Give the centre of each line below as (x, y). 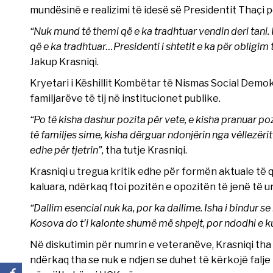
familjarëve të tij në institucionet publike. (125, 98)
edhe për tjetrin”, (66, 150)
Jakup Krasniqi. (64, 61)
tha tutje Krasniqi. (145, 150)
